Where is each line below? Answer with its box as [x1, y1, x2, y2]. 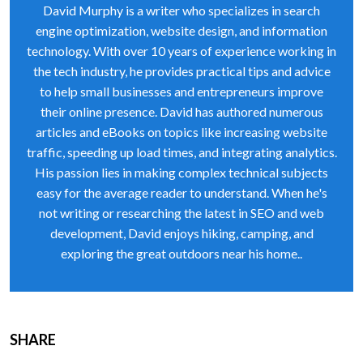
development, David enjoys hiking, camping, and [49, 225, 314, 241]
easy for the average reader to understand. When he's [36, 185, 327, 200]
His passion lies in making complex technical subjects [35, 164, 328, 180]
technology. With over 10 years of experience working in [27, 43, 336, 58]
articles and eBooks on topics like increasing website [36, 124, 327, 139]
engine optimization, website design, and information [36, 23, 327, 38]
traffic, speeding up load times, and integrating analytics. [26, 144, 337, 160]
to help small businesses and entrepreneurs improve [40, 83, 323, 99]
